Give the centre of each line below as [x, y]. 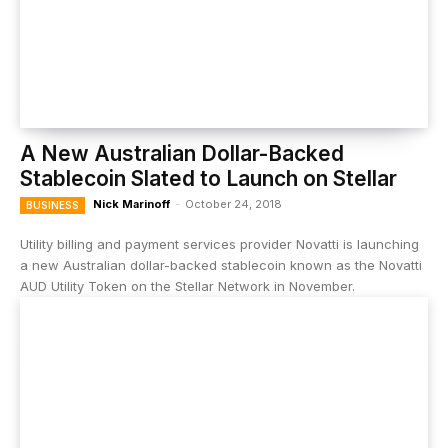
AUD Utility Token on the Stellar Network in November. [187, 286]
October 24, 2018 [233, 204]
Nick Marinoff [131, 204]
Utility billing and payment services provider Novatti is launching [219, 244]
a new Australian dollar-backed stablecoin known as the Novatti [221, 265]
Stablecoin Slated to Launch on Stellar [208, 178]
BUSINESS [52, 205]
